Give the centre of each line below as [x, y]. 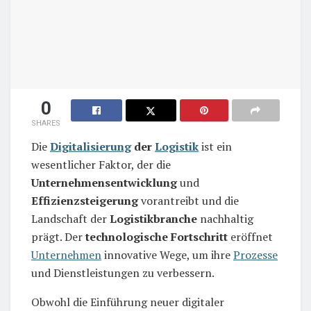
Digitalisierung [91, 146]
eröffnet [250, 236]
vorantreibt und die [188, 200]
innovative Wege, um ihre [167, 254]
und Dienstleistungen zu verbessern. [123, 272]
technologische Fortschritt [157, 236]
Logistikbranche [153, 218]
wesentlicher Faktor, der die [101, 164]
